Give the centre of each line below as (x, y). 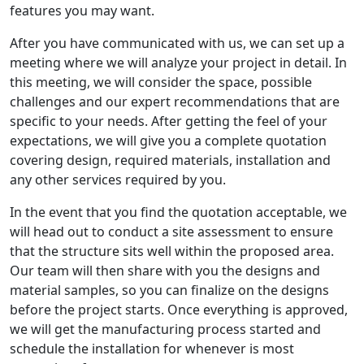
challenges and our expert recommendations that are (175, 102)
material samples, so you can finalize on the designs (169, 290)
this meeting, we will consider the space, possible (161, 82)
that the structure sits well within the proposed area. (172, 251)
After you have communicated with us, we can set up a (177, 43)
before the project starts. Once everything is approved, (179, 310)
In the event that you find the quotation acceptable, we (178, 212)
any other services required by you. (118, 180)
